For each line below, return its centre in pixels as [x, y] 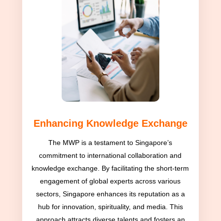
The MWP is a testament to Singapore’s [110, 143]
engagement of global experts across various [110, 181]
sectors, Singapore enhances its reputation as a [110, 194]
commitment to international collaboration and [110, 156]
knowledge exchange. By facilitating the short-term [110, 168]
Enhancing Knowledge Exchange [110, 124]
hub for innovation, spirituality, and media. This [110, 207]
